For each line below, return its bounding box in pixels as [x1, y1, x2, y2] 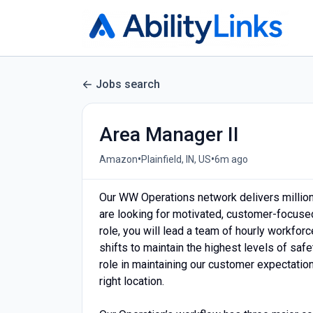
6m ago [214, 153, 248, 165]
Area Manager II [99, 123, 239, 146]
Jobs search [96, 78, 160, 91]
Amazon [99, 153, 138, 165]
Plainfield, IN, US [141, 153, 211, 165]
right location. [99, 275, 164, 288]
